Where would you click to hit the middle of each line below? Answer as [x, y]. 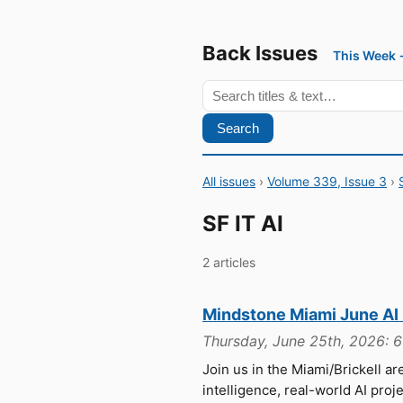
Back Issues [260, 53]
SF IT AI [243, 224]
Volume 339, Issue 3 [327, 181]
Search [238, 128]
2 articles [229, 262]
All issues [229, 181]
